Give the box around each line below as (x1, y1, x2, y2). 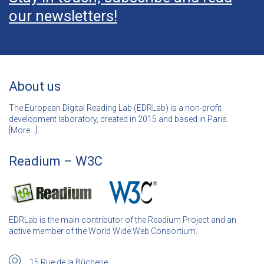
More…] (11, 125, 37, 135)
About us (9, 78, 61, 94)
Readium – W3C (9, 153, 103, 169)
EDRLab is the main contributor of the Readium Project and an (9, 215, 236, 225)
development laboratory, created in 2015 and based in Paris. (9, 114, 229, 124)
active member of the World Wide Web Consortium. (9, 226, 197, 236)
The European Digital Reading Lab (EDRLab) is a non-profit (9, 103, 222, 113)
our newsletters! (9, 6, 117, 25)
